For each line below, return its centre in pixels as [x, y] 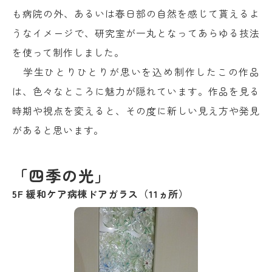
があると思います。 [58, 130]
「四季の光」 [62, 175]
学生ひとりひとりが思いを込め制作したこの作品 [136, 72]
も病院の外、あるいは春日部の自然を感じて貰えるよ [136, 14]
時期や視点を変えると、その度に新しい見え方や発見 [136, 111]
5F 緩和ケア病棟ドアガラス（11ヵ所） [100, 194]
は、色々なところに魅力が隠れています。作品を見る [136, 91]
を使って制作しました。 [68, 53]
